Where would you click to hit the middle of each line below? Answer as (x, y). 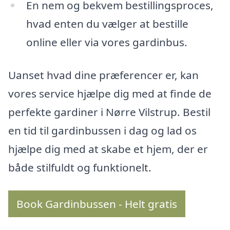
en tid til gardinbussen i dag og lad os (102, 130)
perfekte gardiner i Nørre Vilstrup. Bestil (109, 112)
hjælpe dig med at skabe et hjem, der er (108, 149)
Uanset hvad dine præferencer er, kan (103, 75)
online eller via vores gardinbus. (107, 42)
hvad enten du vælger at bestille (107, 24)
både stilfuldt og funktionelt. (80, 167)
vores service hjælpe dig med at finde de (110, 93)
